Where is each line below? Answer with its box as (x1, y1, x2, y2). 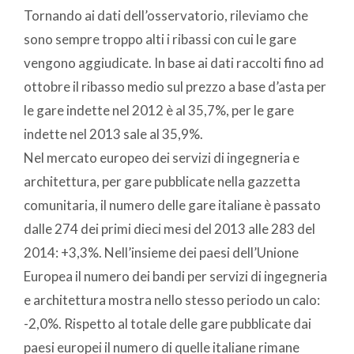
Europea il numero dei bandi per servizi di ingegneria (24, 268, 327, 285)
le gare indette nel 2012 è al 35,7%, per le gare (24, 102, 294, 119)
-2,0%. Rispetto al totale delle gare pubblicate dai (24, 315, 311, 333)
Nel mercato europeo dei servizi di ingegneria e (24, 149, 299, 167)
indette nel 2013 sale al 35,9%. (24, 126, 203, 143)
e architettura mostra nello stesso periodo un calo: (24, 292, 320, 309)
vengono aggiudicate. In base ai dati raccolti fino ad (24, 55, 324, 72)
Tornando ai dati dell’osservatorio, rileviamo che (24, 7, 308, 24)
